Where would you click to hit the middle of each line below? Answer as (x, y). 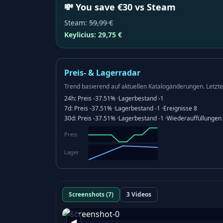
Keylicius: (81, 35)
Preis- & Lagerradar (102, 73)
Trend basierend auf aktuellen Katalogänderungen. (134, 86)
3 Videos (139, 194)
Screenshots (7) (91, 194)
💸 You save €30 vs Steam (120, 7)
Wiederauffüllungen (194, 118)
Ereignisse (178, 108)
